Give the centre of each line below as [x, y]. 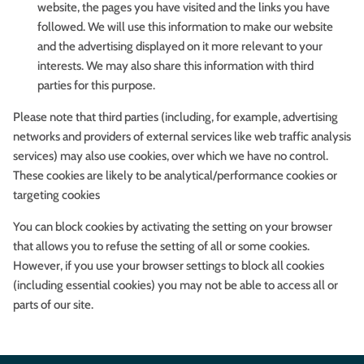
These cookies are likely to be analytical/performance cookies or [175, 176]
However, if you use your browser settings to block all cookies [169, 266]
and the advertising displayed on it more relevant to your [180, 47]
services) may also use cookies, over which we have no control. [171, 156]
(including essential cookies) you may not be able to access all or [175, 286]
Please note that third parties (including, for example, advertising [175, 117]
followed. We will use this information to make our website [185, 27]
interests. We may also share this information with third [175, 66]
